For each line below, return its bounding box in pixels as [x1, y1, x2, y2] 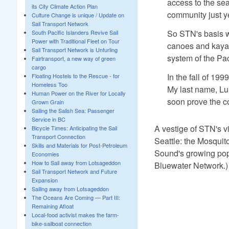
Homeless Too [31, 80, 67, 88]
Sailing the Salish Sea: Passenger [31, 106, 114, 114]
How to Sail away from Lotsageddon [31, 158, 121, 167]
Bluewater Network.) [154, 159, 228, 171]
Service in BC [31, 115, 65, 123]
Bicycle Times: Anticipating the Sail [31, 124, 117, 132]
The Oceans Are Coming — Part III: [31, 193, 120, 201]
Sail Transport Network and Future [31, 167, 117, 175]
